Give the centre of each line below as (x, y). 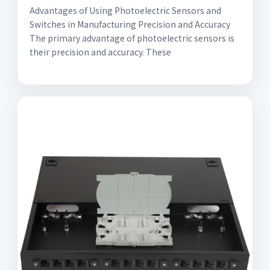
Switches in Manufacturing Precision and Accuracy (130, 24)
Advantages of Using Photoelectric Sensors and (125, 10)
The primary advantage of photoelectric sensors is (132, 38)
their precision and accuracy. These (100, 52)
